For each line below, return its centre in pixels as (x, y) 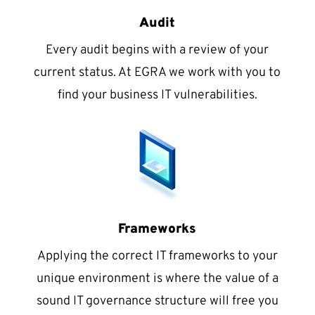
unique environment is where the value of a (157, 279)
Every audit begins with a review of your (157, 50)
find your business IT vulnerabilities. (157, 95)
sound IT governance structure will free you (157, 301)
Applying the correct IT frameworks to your (157, 256)
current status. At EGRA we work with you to (157, 73)
